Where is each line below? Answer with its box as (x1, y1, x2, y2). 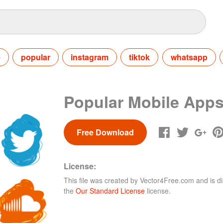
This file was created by (64, 175, 140, 185)
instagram (71, 51, 109, 63)
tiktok (129, 51, 150, 63)
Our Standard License (76, 185, 145, 196)
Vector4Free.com (140, 175, 194, 185)
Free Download (76, 126, 134, 138)
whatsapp (170, 51, 208, 63)
